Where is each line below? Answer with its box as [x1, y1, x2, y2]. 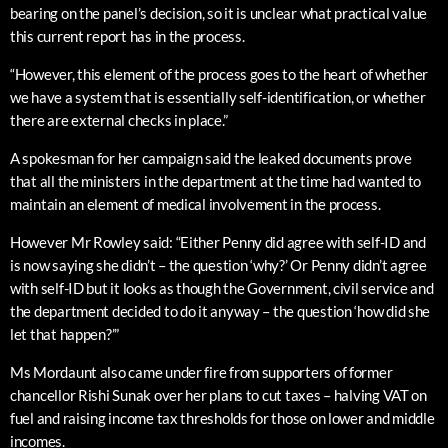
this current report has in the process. [10, 27, 245, 46]
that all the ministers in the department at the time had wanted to [10, 172, 422, 191]
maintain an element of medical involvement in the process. [10, 195, 381, 214]
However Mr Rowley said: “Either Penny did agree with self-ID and [10, 233, 426, 252]
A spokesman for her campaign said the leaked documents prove [10, 149, 412, 168]
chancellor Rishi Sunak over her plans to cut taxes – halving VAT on [10, 386, 427, 405]
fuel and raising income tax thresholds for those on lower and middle [10, 409, 435, 428]
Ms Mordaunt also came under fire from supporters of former [10, 363, 393, 382]
